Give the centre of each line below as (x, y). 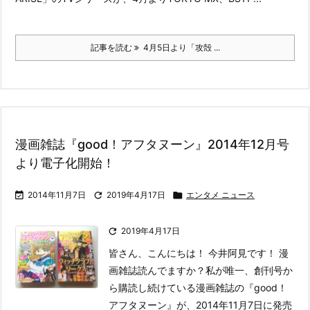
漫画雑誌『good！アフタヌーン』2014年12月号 (152, 144)
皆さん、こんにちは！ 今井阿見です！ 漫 (199, 253)
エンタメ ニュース (220, 195)
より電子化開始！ (65, 163)
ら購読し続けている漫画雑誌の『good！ (198, 288)
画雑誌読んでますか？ (157, 270)
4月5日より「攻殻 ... (179, 47)
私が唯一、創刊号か (249, 270)
